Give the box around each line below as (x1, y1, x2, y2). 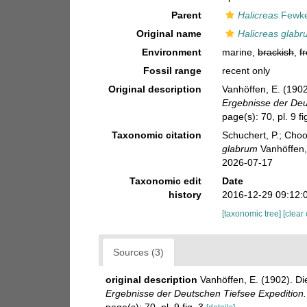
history (169, 189, 202, 200)
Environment (142, 47, 202, 58)
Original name (136, 28, 202, 39)
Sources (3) (113, 247, 164, 258)
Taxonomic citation (112, 130, 202, 140)
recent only (222, 65, 271, 76)
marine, (222, 47, 258, 58)
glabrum (222, 143, 258, 154)
